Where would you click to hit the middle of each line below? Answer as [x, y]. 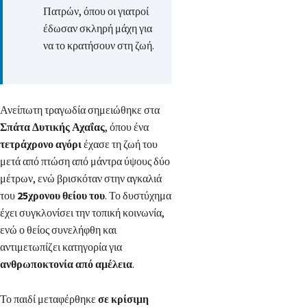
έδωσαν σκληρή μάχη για [98, 28]
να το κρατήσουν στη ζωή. [99, 46]
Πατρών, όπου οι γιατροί [96, 11]
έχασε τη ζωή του [120, 144]
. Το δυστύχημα [138, 196]
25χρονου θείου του [61, 196]
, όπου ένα [127, 127]
